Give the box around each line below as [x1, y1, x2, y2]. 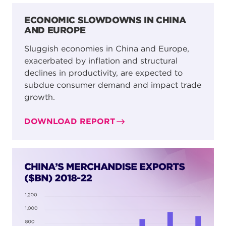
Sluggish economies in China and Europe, [24, 44, 189, 54]
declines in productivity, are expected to [24, 68, 183, 78]
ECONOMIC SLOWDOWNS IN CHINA [24, 15, 186, 26]
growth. [24, 92, 55, 102]
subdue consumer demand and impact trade [24, 80, 201, 90]
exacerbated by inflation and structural [24, 56, 178, 66]
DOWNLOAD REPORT [24, 117, 115, 127]
